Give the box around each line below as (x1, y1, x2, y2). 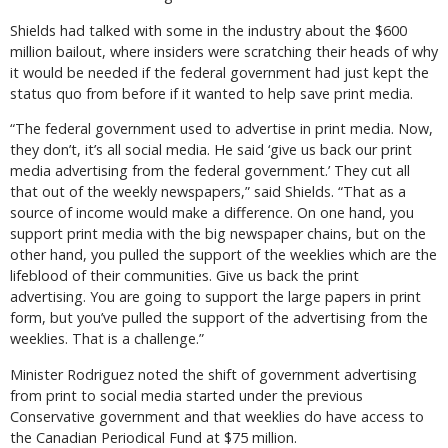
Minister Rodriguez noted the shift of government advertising (10, 364, 417, 384)
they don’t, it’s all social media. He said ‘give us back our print (10, 140, 412, 160)
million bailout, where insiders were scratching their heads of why (10, 41, 438, 61)
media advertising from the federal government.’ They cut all (10, 161, 410, 181)
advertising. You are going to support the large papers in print (10, 287, 421, 307)
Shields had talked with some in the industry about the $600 (10, 20, 407, 40)
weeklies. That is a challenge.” (10, 329, 204, 349)
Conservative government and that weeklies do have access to (10, 406, 424, 426)
